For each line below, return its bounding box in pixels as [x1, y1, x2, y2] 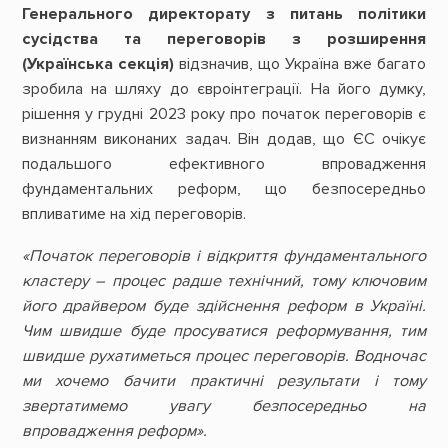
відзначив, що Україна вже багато [173, 54, 427, 75]
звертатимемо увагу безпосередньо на [21, 395, 427, 416]
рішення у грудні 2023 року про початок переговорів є [21, 104, 427, 125]
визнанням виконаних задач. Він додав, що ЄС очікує [21, 129, 427, 150]
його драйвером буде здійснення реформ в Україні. [21, 295, 427, 316]
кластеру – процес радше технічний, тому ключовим [21, 270, 427, 291]
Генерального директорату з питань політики [21, 4, 427, 25]
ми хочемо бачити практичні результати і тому [21, 370, 427, 391]
